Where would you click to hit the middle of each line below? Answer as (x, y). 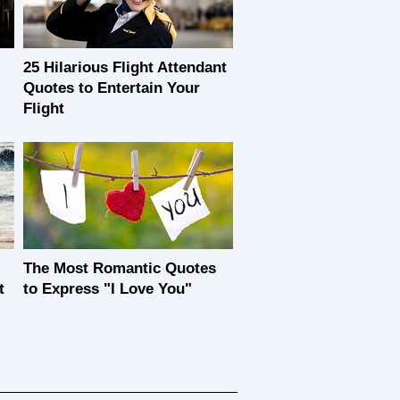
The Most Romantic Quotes (120, 268)
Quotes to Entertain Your (112, 88)
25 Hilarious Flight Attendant (125, 67)
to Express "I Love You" (108, 289)
